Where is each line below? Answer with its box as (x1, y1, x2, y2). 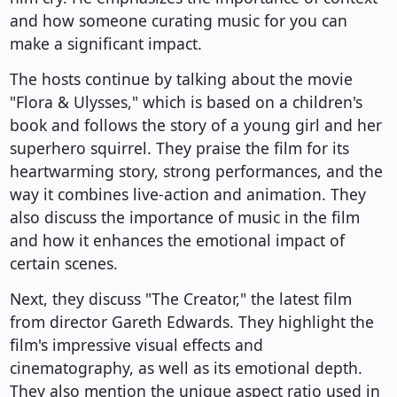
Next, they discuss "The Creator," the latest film (9, 288, 352, 310)
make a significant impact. (9, 33, 202, 55)
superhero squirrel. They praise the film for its (9, 137, 349, 160)
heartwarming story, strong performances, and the (9, 160, 383, 183)
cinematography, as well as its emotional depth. (9, 357, 362, 379)
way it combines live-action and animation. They (9, 183, 366, 206)
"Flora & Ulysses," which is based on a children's (9, 91, 362, 113)
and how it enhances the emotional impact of (9, 230, 345, 252)
